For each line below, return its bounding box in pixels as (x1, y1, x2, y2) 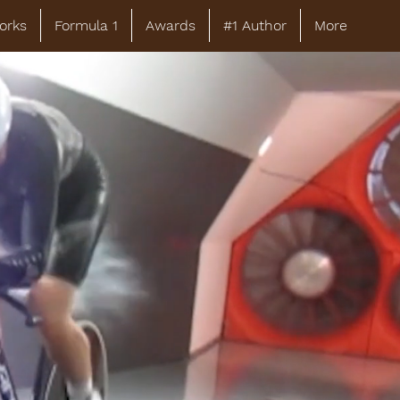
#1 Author (222, 17, 287, 34)
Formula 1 (54, 17, 118, 34)
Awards (145, 17, 196, 34)
